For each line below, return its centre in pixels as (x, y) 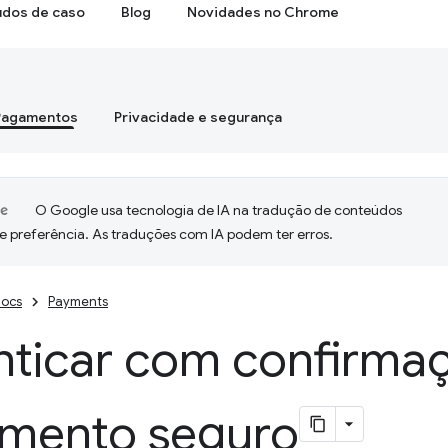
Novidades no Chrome (263, 12)
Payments (78, 301)
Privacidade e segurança (198, 117)
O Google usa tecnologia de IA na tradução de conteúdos (218, 210)
